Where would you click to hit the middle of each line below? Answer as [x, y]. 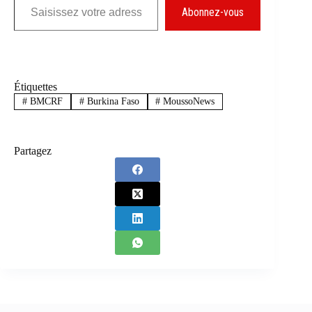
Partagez [33, 151]
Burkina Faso [111, 102]
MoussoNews [188, 102]
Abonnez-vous [213, 12]
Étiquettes [36, 86]
